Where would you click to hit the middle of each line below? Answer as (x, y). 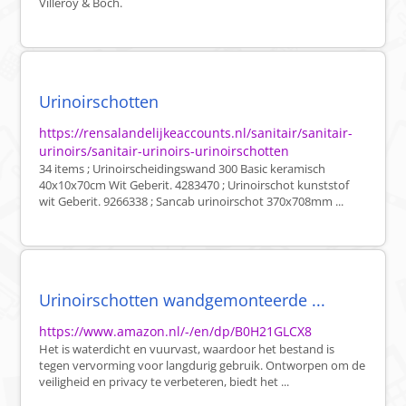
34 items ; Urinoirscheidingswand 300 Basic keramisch (183, 169)
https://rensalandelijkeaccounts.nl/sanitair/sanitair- (196, 133)
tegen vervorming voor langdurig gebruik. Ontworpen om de (203, 366)
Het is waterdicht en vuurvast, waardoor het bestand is (187, 349)
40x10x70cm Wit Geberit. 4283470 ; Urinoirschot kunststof (194, 185)
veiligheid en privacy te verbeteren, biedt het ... (164, 382)
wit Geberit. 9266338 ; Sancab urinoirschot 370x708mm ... (192, 202)
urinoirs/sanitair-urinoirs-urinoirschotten (164, 151)
